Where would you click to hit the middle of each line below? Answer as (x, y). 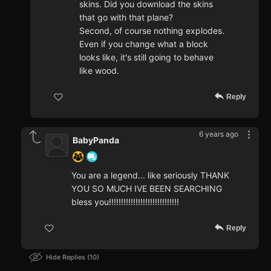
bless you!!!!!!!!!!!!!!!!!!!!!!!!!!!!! (125, 202)
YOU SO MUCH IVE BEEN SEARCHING (147, 189)
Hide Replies (67, 257)
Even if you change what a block (144, 44)
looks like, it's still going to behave (146, 57)
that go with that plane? (126, 18)
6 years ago (219, 134)
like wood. (99, 71)
